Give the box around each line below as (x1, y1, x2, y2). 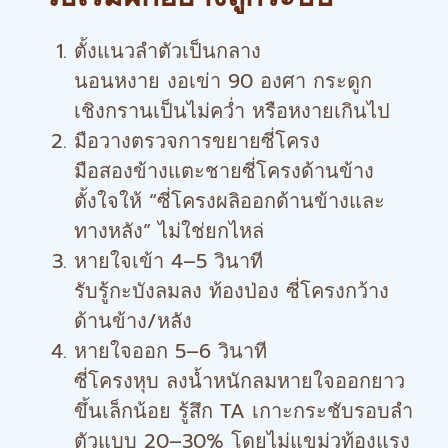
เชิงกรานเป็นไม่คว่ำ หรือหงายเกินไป (74, 96, 390, 126)
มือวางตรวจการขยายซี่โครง (74, 126, 320, 156)
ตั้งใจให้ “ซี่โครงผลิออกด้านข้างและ (74, 186, 385, 216)
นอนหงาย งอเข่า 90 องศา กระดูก (74, 66, 372, 96)
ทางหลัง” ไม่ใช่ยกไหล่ (74, 216, 264, 246)
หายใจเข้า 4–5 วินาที (74, 246, 263, 276)
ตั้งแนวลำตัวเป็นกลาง (74, 36, 261, 66)
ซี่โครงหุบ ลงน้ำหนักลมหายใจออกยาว (74, 366, 405, 396)
